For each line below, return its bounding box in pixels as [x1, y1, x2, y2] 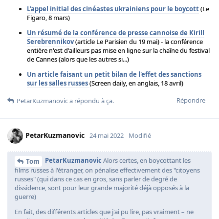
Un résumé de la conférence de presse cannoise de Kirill [27, 28, 204, 38]
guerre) [15, 192, 36, 201]
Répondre [176, 96, 205, 105]
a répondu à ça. [68, 96, 114, 106]
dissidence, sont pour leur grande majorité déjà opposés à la [15, 183, 189, 192]
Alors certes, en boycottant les [102, 156, 191, 165]
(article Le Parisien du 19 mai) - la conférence [74, 37, 203, 46]
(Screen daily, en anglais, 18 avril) [89, 79, 183, 88]
